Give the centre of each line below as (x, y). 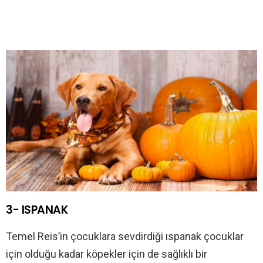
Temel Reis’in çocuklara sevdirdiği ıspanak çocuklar (125, 237)
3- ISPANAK (37, 210)
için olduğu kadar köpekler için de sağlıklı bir (107, 254)
